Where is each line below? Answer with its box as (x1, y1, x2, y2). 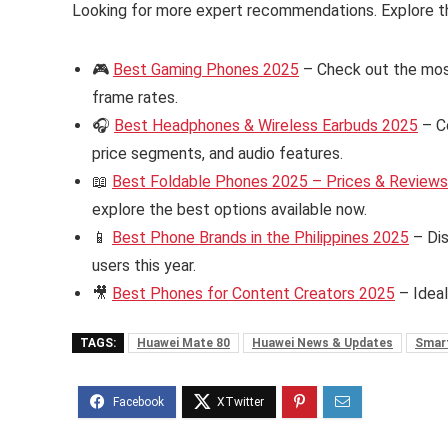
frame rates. (92, 88, 178, 108)
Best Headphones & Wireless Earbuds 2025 (114, 116, 418, 136)
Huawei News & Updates (252, 336, 393, 351)
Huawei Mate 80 (137, 336, 230, 351)
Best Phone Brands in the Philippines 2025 (112, 228, 409, 248)
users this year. (92, 256, 196, 276)
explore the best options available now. (92, 200, 367, 220)
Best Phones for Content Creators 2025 (112, 284, 395, 304)
